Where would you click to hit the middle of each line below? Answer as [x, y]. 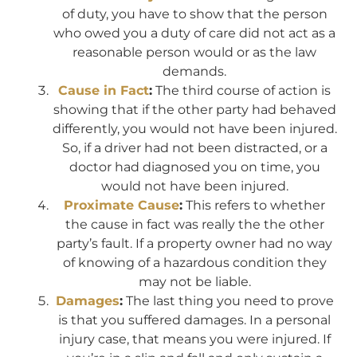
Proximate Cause [122, 206]
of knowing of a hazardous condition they [194, 263]
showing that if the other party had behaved [194, 110]
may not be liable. [194, 282]
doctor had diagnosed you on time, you [194, 167]
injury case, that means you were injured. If [194, 339]
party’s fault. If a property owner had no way [194, 244]
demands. [194, 72]
